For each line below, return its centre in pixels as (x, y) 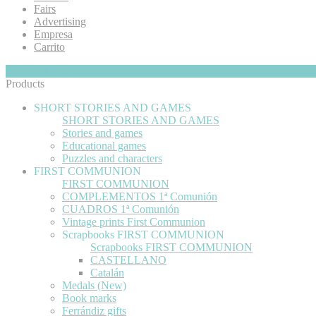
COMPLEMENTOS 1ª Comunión (140, 196)
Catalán (107, 272)
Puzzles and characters (112, 158)
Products (25, 83)
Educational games (104, 145)
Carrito (49, 47)
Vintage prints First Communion (134, 221)
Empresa (53, 34)
